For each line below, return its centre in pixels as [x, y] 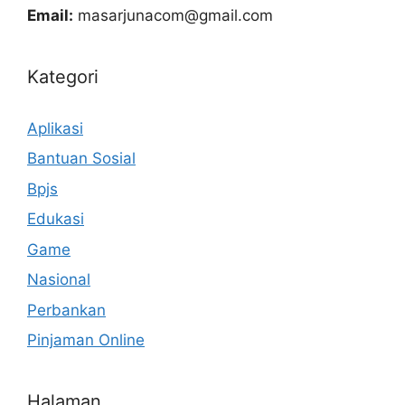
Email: [50, 15]
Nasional [59, 280]
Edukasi [56, 219]
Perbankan [66, 310]
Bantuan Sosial [81, 159]
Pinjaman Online [86, 340]
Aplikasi [55, 128]
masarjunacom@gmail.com [175, 15]
